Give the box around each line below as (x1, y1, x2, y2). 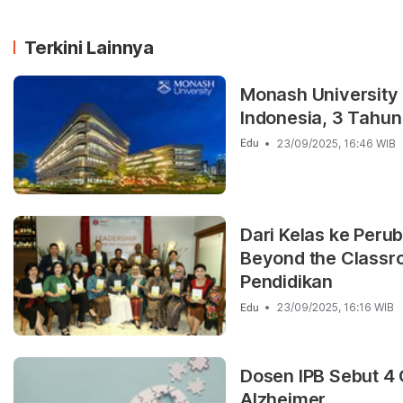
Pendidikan (240, 271, 333, 293)
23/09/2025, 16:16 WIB (277, 300, 394, 315)
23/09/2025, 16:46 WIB (277, 136, 396, 150)
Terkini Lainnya (24, 36, 154, 58)
